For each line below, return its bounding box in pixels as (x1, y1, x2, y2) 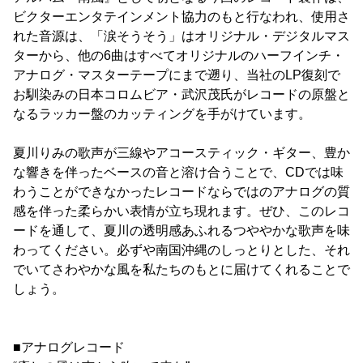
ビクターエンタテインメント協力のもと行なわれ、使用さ (13, 10, 350, 23)
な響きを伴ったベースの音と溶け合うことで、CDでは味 (13, 165, 344, 179)
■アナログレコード (13, 340, 125, 354)
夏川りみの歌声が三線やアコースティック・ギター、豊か (13, 146, 350, 160)
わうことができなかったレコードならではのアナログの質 (13, 185, 350, 199)
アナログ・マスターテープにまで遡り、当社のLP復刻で (13, 68, 340, 82)
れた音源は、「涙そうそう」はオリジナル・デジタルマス (13, 29, 350, 43)
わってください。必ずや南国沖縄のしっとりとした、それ (13, 243, 350, 257)
